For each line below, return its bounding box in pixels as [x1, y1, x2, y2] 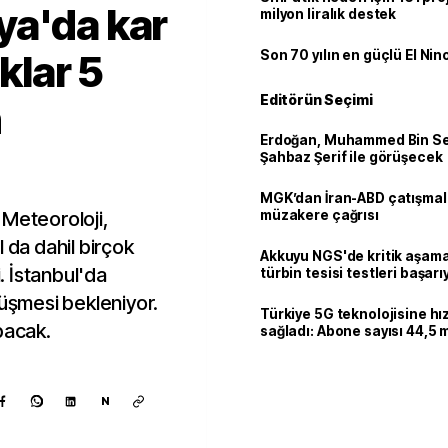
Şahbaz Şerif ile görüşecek [260, 149, 443, 165]
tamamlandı [260, 282, 342, 298]
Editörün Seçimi [260, 91, 373, 108]
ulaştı [260, 340, 299, 356]
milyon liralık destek [260, 6, 397, 22]
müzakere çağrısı [260, 207, 379, 223]
